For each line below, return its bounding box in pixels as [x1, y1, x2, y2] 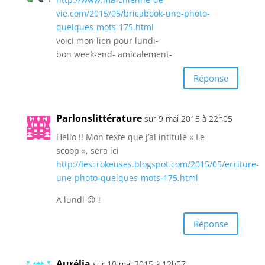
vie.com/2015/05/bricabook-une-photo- [56, 8, 210, 20]
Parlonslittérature [56, 112, 142, 125]
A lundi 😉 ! [56, 194, 101, 206]
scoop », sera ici [56, 145, 119, 157]
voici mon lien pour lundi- [56, 35, 159, 47]
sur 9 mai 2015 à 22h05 [144, 113, 232, 125]
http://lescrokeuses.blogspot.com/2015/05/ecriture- [56, 159, 259, 170]
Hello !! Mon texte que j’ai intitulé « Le [56, 131, 205, 143]
